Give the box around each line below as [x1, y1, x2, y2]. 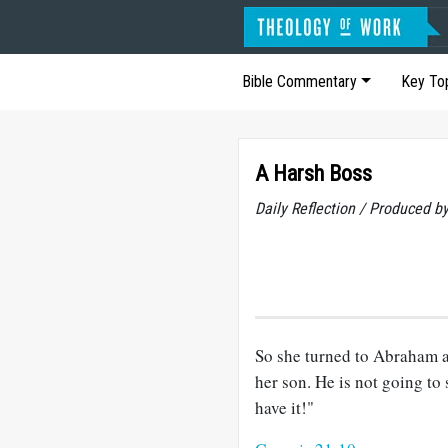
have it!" [255, 396, 314, 419]
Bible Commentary [242, 72, 357, 91]
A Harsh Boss [255, 161, 372, 186]
